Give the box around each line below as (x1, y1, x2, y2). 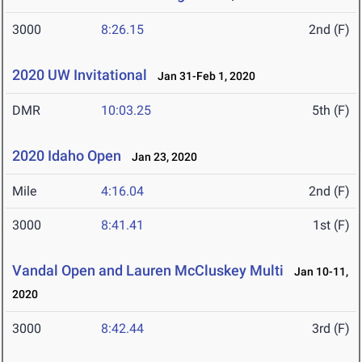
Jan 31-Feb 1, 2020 (150, 69, 255, 83)
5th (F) (312, 103, 350, 119)
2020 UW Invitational (12, 66, 147, 84)
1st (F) (313, 217, 350, 234)
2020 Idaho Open (12, 147, 121, 165)
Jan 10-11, (287, 265, 348, 279)
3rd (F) (312, 321, 350, 337)
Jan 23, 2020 (124, 150, 197, 164)
